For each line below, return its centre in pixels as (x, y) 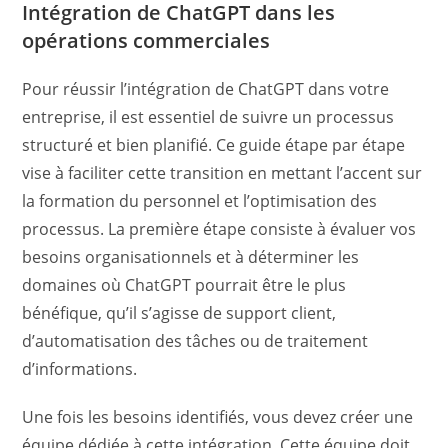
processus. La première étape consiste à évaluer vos (219, 229)
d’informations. (80, 369)
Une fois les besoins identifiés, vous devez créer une (218, 417)
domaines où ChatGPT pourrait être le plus (184, 285)
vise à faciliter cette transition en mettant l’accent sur (222, 173)
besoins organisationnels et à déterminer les (191, 257)
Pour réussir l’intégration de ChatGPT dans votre (206, 89)
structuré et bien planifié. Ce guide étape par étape (214, 145)
